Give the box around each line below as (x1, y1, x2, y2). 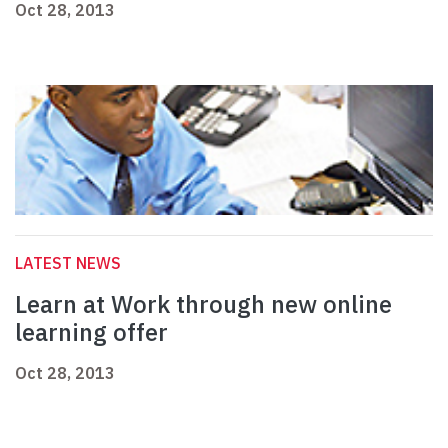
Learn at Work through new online (15, 288, 392, 321)
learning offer (15, 316, 168, 349)
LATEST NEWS (15, 253, 121, 274)
